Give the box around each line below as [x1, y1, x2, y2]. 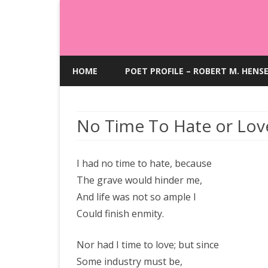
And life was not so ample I [77, 190, 196, 203]
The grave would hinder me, [77, 173, 202, 187]
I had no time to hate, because [77, 157, 212, 170]
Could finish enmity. [77, 207, 164, 220]
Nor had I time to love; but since [77, 238, 219, 251]
